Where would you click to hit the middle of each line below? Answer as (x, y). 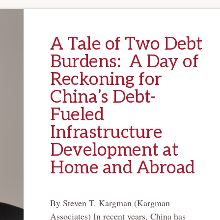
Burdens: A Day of (124, 62)
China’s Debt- (103, 97)
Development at (114, 151)
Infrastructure (106, 133)
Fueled (77, 115)
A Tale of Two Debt (126, 44)
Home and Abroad (123, 168)
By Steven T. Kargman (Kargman (110, 203)
